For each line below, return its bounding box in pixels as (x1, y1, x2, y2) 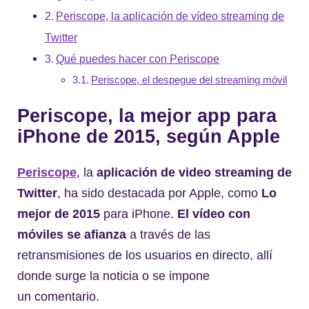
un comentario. (17, 290, 99, 304)
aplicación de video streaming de (97, 166, 292, 180)
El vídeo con (177, 207, 250, 221)
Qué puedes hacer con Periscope (56, 52, 220, 65)
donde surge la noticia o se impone (17, 269, 210, 283)
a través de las (126, 228, 210, 242)
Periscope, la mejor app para (17, 105, 277, 126)
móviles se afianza (17, 228, 126, 242)
